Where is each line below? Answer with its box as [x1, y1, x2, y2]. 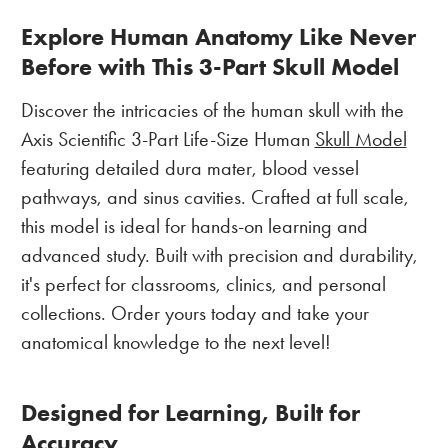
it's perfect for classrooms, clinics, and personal [20, 272, 386, 296]
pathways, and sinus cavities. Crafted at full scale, [20, 185, 409, 209]
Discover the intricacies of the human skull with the [20, 98, 404, 122]
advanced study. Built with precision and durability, [20, 243, 418, 267]
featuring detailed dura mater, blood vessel [20, 156, 359, 180]
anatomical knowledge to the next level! [20, 330, 331, 354]
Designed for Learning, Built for [20, 397, 360, 427]
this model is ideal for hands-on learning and [20, 214, 368, 238]
